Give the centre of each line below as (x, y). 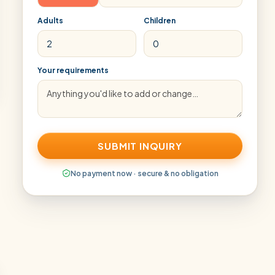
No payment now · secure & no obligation (144, 173)
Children (160, 20)
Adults (50, 20)
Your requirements (73, 70)
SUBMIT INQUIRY (140, 145)
